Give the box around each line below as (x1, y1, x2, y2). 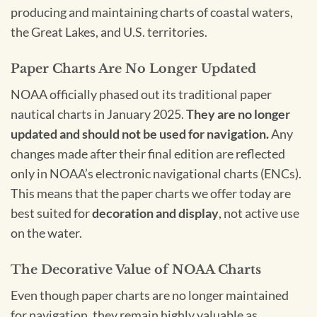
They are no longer (186, 106, 290, 122)
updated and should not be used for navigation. (11, 126, 269, 142)
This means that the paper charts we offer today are (11, 185, 291, 201)
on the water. (11, 225, 82, 241)
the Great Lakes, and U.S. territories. (11, 25, 207, 40)
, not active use (219, 205, 299, 221)
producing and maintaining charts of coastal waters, (11, 5, 293, 21)
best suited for (11, 205, 92, 221)
